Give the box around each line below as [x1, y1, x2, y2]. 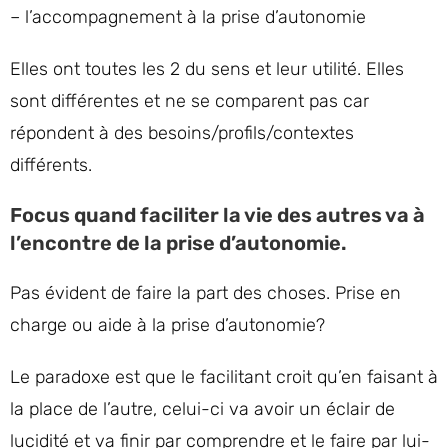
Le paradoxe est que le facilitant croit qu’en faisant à [10, 366, 438, 388]
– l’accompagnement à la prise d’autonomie [10, 6, 366, 28]
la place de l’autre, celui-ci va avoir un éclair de [10, 398, 395, 420]
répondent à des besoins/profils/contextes [10, 122, 354, 144]
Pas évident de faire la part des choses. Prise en [10, 282, 401, 304]
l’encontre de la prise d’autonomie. [10, 231, 347, 255]
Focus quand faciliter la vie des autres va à [10, 203, 425, 227]
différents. [10, 154, 97, 176]
